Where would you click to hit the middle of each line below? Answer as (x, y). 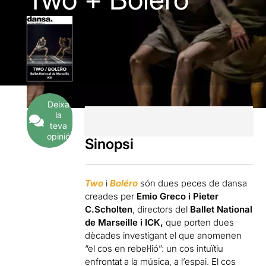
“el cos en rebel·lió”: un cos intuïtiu (154, 248)
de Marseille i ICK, (126, 222)
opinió (58, 136)
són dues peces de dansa (193, 183)
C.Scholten (109, 209)
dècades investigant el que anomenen (164, 235)
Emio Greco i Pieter (177, 196)
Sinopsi (110, 144)
